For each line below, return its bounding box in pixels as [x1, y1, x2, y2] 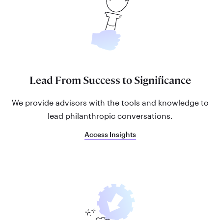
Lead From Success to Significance [29, 74, 191, 87]
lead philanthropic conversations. [47, 110, 173, 120]
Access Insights [84, 130, 136, 139]
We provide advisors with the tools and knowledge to [11, 97, 209, 107]
